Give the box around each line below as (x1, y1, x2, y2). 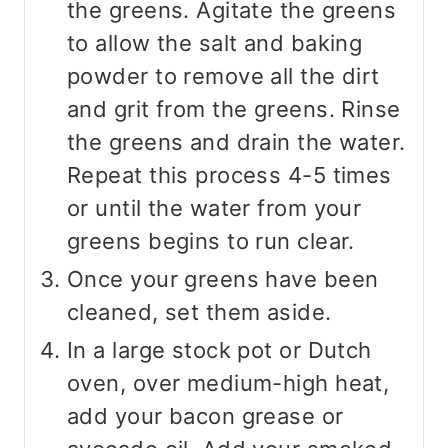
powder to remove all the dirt (67, 63, 380, 90)
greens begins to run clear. (67, 228, 355, 255)
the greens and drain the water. (67, 129, 406, 156)
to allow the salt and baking (67, 30, 363, 57)
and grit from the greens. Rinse (67, 96, 401, 123)
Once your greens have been (67, 266, 379, 293)
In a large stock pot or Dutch (67, 337, 372, 364)
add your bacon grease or (67, 403, 344, 430)
